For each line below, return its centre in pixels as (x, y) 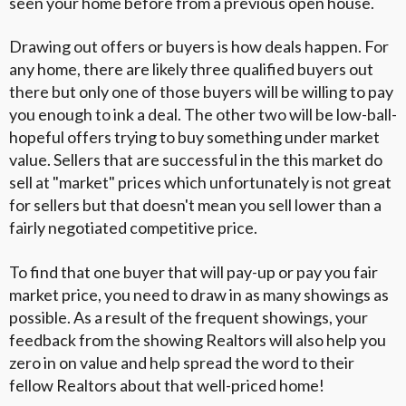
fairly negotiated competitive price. (133, 228)
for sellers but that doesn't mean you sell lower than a (195, 205)
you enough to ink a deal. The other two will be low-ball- (203, 115)
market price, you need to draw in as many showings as (199, 294)
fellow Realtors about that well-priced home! (167, 385)
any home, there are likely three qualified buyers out (191, 69)
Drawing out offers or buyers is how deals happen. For (199, 47)
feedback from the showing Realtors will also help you (198, 339)
